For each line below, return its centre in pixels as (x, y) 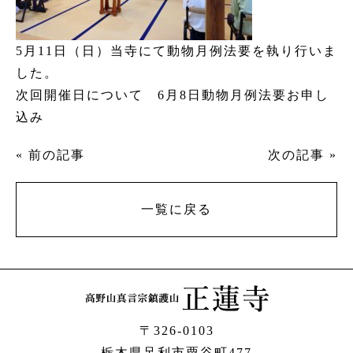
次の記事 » (303, 155)
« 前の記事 (50, 155)
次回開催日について (87, 95)
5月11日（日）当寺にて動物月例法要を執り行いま (176, 51)
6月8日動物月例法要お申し (243, 95)
